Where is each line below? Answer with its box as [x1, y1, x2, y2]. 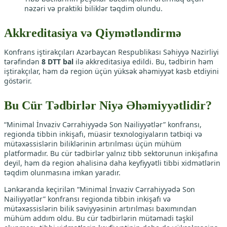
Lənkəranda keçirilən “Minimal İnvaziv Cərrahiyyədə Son [4, 184, 195, 195]
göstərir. [4, 76, 32, 86]
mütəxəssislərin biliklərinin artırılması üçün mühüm [4, 139, 181, 149]
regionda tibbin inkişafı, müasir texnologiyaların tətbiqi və [4, 129, 202, 139]
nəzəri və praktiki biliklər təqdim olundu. [24, 4, 163, 14]
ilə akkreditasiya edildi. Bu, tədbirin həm [73, 57, 213, 67]
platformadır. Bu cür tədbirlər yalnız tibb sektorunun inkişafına [4, 148, 218, 159]
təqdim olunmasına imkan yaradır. [4, 168, 121, 178]
